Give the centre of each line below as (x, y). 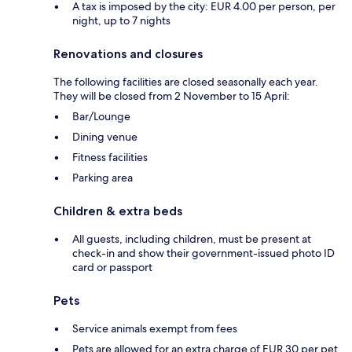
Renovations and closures (128, 53)
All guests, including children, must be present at (192, 238)
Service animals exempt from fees (155, 328)
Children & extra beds (118, 211)
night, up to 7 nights (121, 20)
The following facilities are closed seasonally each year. (186, 81)
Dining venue (105, 136)
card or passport (112, 267)
